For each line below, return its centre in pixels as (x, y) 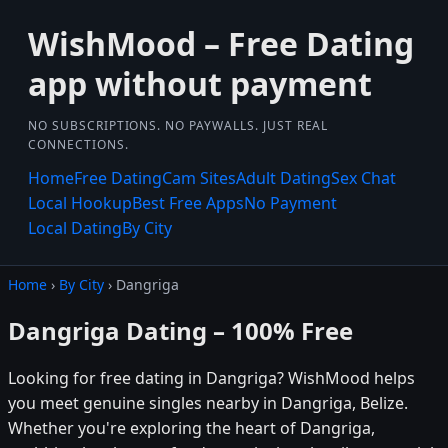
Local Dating (75, 228)
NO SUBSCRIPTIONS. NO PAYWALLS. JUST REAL (178, 125)
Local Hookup (80, 203)
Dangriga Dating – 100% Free (180, 330)
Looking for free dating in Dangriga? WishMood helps (211, 377)
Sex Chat (363, 178)
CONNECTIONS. (78, 144)
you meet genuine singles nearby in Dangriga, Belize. (208, 402)
